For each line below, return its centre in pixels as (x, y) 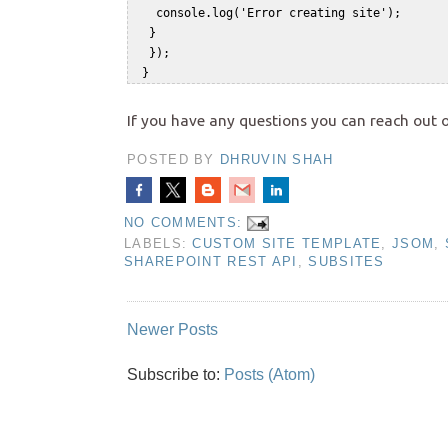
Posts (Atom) (269, 375)
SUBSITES (346, 262)
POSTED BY (174, 160)
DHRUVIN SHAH (277, 160)
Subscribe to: (175, 375)
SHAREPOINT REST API (211, 262)
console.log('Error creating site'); (278, 13)
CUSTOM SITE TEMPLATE (287, 244)
